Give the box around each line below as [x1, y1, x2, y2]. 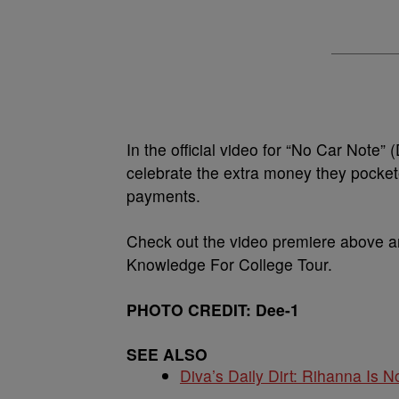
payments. [126, 184, 200, 207]
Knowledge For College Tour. [126, 253, 332, 275]
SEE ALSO [126, 343, 208, 365]
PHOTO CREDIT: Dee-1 [126, 298, 299, 321]
